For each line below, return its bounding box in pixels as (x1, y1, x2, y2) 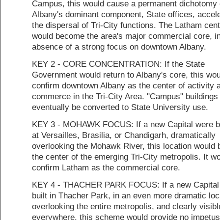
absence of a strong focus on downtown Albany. (32, 42, 206, 52)
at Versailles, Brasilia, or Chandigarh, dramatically (32, 130, 216, 140)
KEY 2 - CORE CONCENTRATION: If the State (32, 59, 205, 69)
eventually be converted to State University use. (32, 102, 208, 112)
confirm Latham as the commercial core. (32, 163, 180, 172)
